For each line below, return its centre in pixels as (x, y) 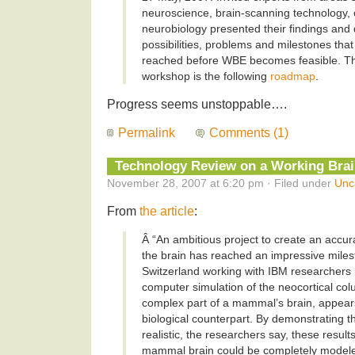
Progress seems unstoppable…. (197, 105)
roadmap (293, 76)
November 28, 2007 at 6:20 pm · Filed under (221, 183)
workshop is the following (206, 76)
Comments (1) (249, 133)
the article (167, 212)
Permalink (147, 133)
